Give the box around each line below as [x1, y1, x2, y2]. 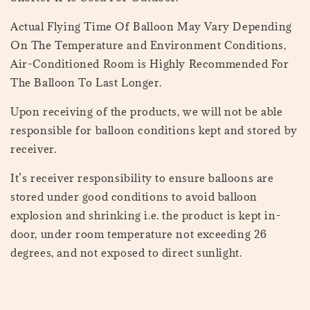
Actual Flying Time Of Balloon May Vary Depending [10, 19, 292, 34]
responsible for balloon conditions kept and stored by [10, 123, 298, 138]
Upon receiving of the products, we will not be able [10, 104, 283, 119]
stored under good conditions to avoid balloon [10, 190, 258, 204]
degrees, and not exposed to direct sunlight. [10, 246, 242, 260]
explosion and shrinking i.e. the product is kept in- [10, 208, 282, 223]
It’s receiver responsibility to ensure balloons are [10, 171, 274, 185]
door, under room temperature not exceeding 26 [10, 227, 268, 241]
